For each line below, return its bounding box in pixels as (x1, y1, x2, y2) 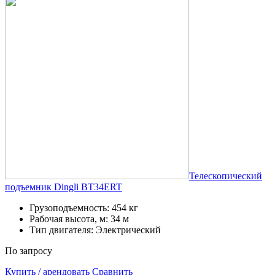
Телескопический (189, 170, 262, 181)
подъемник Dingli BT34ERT (5, 181, 122, 192)
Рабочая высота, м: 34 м (29, 213, 129, 224)
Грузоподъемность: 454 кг (29, 202, 138, 213)
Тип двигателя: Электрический (29, 224, 161, 235)
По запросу (5, 245, 52, 256)
